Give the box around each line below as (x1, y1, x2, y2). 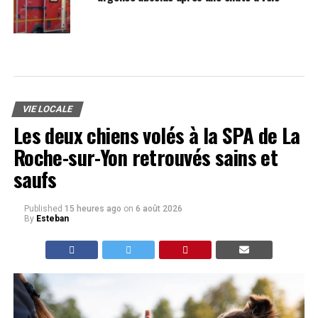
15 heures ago (64, 204, 121, 214)
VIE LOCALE (21, 104, 74, 114)
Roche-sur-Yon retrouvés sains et (13, 142, 278, 172)
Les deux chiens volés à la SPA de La (13, 120, 300, 150)
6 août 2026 (135, 204, 182, 214)
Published (23, 204, 62, 214)
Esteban (35, 214, 69, 224)
